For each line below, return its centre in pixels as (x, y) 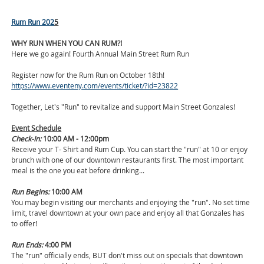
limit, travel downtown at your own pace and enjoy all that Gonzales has (128, 213)
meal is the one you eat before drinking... (78, 171)
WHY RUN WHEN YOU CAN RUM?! (67, 43)
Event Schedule (37, 128)
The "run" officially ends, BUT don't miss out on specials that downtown (127, 255)
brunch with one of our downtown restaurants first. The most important (128, 160)
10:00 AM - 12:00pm (76, 139)
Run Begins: (32, 192)
